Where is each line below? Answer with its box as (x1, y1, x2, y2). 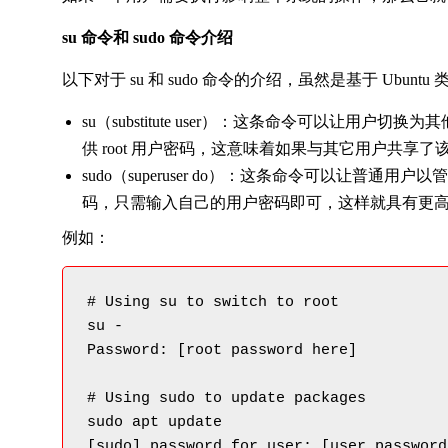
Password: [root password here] (87, 342, 357, 359)
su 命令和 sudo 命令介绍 (62, 29, 233, 46)
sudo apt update (87, 414, 222, 431)
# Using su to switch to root (87, 294, 339, 311)
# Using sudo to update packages (87, 390, 366, 407)
